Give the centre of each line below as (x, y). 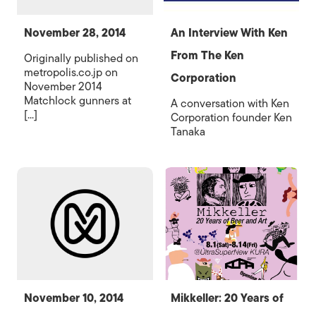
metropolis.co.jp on (71, 73)
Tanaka (188, 132)
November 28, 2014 (75, 33)
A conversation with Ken (230, 104)
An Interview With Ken (229, 33)
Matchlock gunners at (78, 101)
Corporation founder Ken (231, 118)
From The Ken (207, 56)
